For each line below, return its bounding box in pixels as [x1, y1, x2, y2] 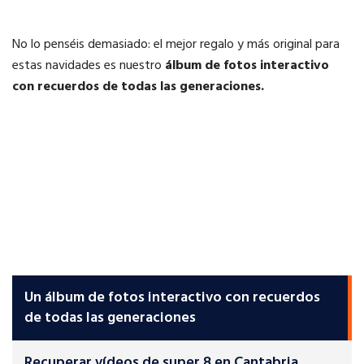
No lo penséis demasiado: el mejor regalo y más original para [12, 34, 340, 56]
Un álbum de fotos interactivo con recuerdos [24, 286, 320, 310]
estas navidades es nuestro [12, 55, 165, 77]
